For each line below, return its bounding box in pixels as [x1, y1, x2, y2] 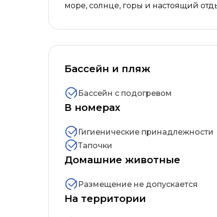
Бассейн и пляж [64, 63, 150, 75]
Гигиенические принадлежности [78, 127, 214, 137]
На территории [64, 193, 146, 204]
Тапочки [78, 140, 112, 150]
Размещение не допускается [78, 179, 198, 189]
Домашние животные [64, 154, 180, 166]
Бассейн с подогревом [78, 88, 172, 98]
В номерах [64, 102, 120, 113]
